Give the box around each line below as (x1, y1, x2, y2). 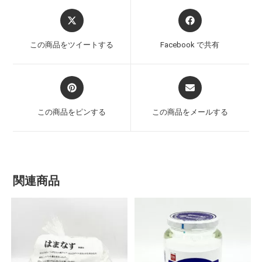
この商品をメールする (151, 108, 228, 117)
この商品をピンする (37, 108, 106, 117)
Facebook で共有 (160, 40, 220, 50)
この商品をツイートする (30, 40, 114, 50)
